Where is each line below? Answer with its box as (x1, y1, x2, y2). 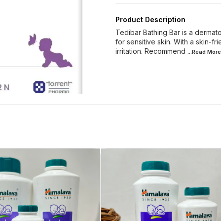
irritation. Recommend (115, 46, 185, 55)
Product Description (115, 15, 185, 24)
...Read (187, 48, 207, 55)
